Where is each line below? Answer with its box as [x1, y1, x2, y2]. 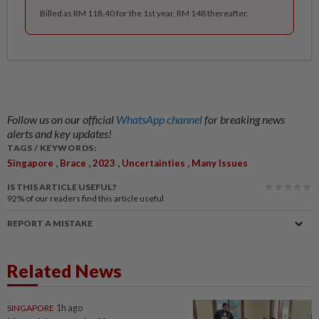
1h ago [56, 303, 83, 314]
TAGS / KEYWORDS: [7, 142, 96, 154]
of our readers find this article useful [26, 193, 164, 204]
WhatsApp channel [116, 113, 204, 127]
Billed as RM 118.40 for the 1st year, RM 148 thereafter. [40, 8, 249, 19]
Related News [7, 260, 122, 282]
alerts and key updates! [7, 127, 112, 141]
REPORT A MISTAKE [7, 218, 93, 229]
